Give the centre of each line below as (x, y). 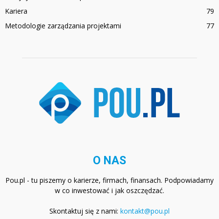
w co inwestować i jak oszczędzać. (109, 191)
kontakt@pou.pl (145, 211)
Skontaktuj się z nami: (85, 211)
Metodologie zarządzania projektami (63, 26)
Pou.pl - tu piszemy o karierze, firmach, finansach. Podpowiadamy (109, 180)
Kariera (16, 11)
